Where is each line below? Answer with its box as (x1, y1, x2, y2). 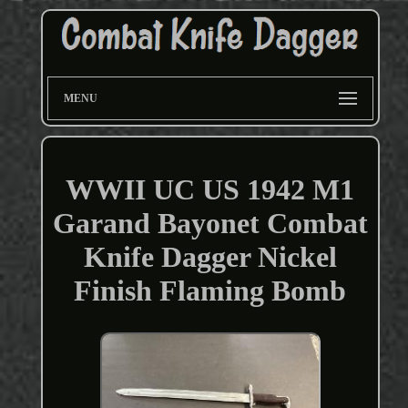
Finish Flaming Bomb (74, 274, 347, 308)
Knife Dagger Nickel (83, 240, 337, 274)
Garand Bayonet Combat (52, 207, 368, 240)
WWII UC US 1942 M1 (66, 173, 355, 207)
